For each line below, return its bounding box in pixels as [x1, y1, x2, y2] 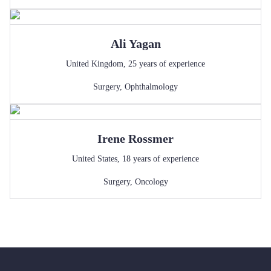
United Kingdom [66, 59, 123, 68]
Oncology [134, 177, 168, 186]
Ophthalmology [125, 82, 178, 91]
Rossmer [128, 132, 174, 145]
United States [72, 154, 117, 163]
